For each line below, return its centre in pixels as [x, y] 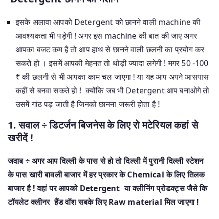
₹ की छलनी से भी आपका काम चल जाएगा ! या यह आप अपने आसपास [112, 77]
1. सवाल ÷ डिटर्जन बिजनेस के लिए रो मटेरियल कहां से [103, 125]
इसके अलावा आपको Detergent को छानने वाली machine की [108, 22]
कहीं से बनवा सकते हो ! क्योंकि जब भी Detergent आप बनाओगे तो [113, 90]
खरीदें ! [21, 137]
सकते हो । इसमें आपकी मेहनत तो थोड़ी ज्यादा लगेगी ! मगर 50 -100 [112, 63]
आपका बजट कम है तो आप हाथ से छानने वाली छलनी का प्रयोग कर [110, 49]
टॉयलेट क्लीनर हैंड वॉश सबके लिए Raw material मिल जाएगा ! [104, 202]
